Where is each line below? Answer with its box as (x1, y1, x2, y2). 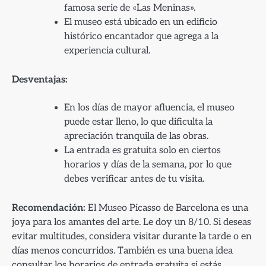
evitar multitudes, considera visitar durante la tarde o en (12, 230, 252, 242)
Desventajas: (12, 73, 68, 85)
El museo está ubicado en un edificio (64, 16, 217, 28)
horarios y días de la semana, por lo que (64, 159, 232, 170)
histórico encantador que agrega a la (64, 30, 218, 42)
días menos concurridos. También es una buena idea (12, 244, 233, 256)
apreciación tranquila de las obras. (64, 130, 208, 142)
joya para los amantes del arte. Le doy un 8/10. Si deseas (12, 216, 251, 228)
